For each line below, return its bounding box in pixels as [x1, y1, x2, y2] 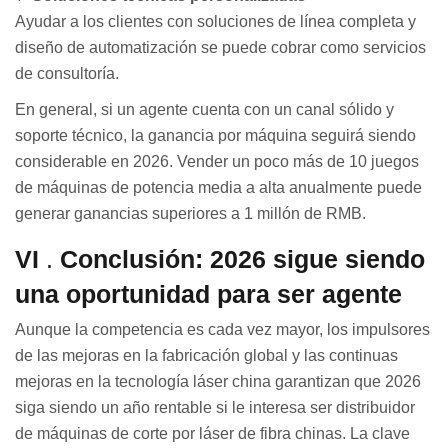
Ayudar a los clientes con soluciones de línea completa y [15, 12, 416, 30]
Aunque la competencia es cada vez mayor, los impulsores [15, 320, 430, 338]
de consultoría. [15, 64, 119, 82]
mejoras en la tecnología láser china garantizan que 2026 [15, 372, 421, 390]
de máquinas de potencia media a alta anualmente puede [15, 178, 422, 196]
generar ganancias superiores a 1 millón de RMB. [15, 204, 366, 222]
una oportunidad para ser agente [15, 279, 402, 308]
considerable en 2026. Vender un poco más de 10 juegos [15, 152, 419, 170]
